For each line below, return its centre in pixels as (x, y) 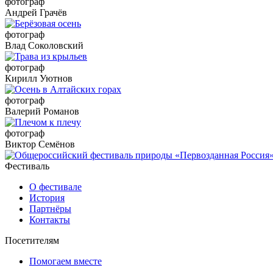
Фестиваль (27, 166)
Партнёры (50, 209)
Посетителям (32, 241)
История (47, 198)
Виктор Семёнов (40, 144)
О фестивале (55, 187)
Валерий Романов (42, 112)
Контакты (50, 220)
